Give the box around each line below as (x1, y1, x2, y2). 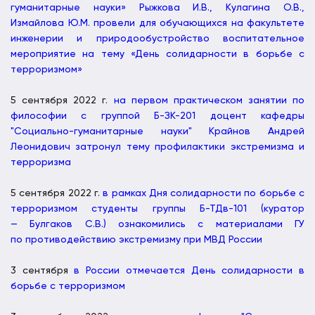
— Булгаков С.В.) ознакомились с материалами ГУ (11, 219, 304, 229)
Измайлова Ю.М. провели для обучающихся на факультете (11, 18, 304, 28)
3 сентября (11, 265, 75, 276)
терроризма (11, 157, 71, 167)
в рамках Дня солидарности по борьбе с (103, 188, 305, 198)
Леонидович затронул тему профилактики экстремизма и (11, 141, 304, 152)
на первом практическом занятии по (113, 95, 304, 105)
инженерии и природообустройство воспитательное (11, 33, 304, 44)
